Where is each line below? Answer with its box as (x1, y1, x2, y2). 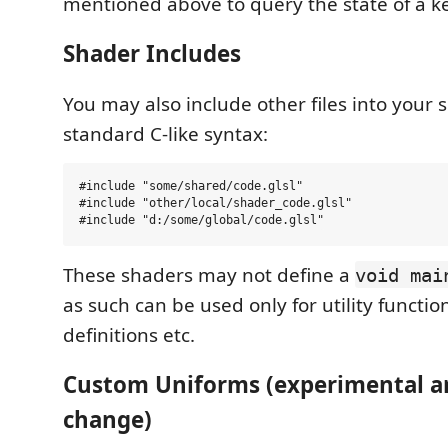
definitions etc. (63, 321, 195, 348)
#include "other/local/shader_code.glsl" (79, 196, 352, 211)
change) (63, 404, 152, 436)
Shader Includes (63, 38, 241, 70)
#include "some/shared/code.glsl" (79, 179, 303, 194)
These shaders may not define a (63, 261, 355, 288)
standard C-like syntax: (63, 120, 268, 147)
